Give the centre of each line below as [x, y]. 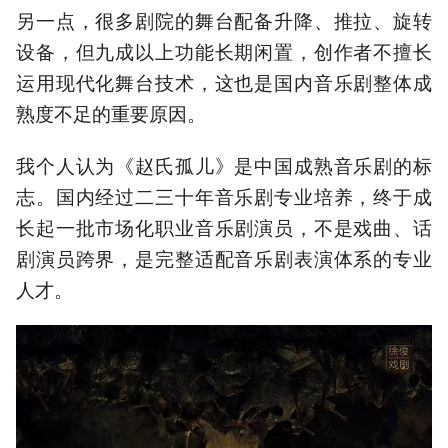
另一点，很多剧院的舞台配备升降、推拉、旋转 [224, 20]
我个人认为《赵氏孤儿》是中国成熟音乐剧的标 [224, 165]
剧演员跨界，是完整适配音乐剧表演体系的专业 [224, 258]
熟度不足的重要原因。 [111, 113]
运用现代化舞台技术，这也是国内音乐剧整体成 [224, 82]
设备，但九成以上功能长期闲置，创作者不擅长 [224, 51]
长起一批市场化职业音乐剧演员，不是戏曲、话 [224, 227]
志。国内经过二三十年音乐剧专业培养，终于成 [224, 196]
